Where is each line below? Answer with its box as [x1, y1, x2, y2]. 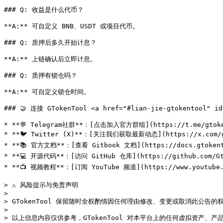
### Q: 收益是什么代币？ [4, 6, 84, 13]
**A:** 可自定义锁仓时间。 [4, 88, 90, 96]
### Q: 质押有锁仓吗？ [4, 72, 77, 79]
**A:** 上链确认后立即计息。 [4, 55, 97, 63]
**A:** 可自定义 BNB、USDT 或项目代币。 [4, 22, 139, 30]
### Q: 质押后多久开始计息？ [4, 39, 97, 46]
